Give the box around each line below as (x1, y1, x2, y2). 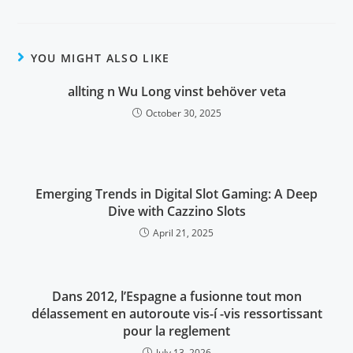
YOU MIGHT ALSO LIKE (30, 50, 170, 65)
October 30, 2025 (145, 106, 221, 120)
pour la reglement (123, 322, 230, 340)
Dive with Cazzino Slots (107, 203, 246, 220)
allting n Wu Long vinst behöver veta (67, 83, 286, 100)
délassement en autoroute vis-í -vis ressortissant (31, 305, 322, 322)
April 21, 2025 (153, 226, 214, 240)
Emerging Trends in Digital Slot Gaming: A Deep (35, 185, 318, 203)
